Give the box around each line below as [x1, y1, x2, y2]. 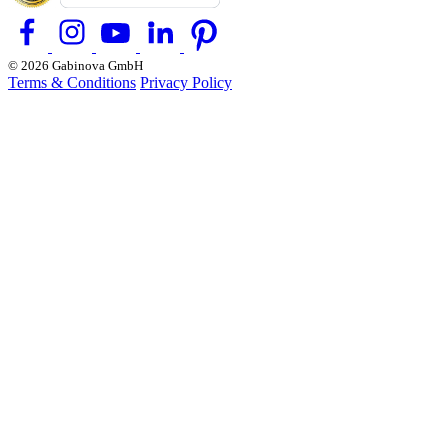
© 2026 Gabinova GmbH [8, 35, 143, 51]
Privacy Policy [140, 51, 232, 69]
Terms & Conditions [8, 51, 136, 69]
